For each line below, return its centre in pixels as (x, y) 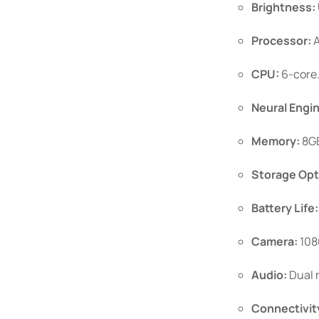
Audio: (269, 275)
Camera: (274, 241)
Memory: (276, 141)
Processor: (281, 41)
